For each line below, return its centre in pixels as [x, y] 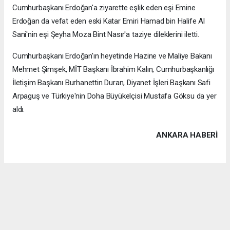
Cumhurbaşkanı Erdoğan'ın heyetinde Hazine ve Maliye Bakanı [112, 56]
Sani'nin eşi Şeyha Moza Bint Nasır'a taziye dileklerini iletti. [106, 34]
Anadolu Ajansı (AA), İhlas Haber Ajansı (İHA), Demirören [108, 216]
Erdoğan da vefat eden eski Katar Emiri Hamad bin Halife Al [109, 21]
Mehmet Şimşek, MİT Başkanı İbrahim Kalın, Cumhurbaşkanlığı [113, 69]
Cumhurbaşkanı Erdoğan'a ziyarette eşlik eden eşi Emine [104, 7]
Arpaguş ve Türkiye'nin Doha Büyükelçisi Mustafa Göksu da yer [114, 96]
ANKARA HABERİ [187, 135]
